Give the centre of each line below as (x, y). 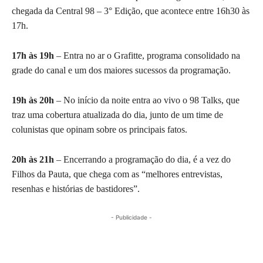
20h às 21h (33, 159)
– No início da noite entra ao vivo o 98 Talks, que (147, 100)
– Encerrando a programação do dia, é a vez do (142, 159)
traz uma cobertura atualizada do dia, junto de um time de (117, 114)
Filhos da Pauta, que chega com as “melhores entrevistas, (117, 174)
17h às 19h (33, 55)
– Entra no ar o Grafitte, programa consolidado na (147, 55)
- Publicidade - (131, 217)
